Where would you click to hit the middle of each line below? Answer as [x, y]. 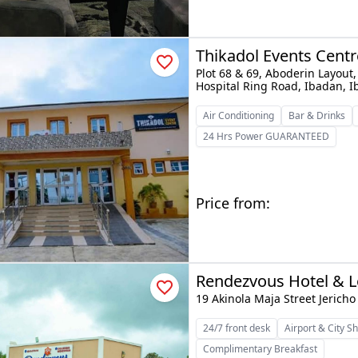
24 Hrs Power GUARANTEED [267, 136]
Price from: [233, 203]
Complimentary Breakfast [261, 349]
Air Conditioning [239, 115]
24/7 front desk [237, 328]
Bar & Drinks [317, 115]
